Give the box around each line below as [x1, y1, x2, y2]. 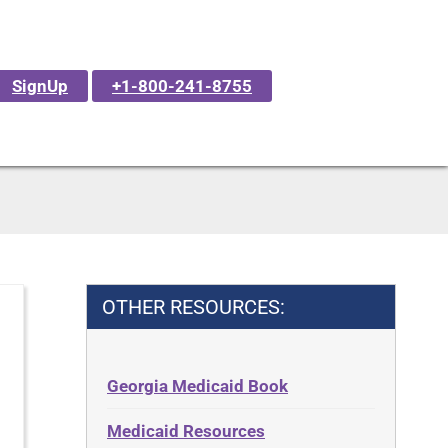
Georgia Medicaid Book [107, 376, 288, 396]
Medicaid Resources [107, 421, 265, 441]
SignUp [12, 76, 68, 96]
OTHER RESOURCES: [102, 295, 285, 319]
